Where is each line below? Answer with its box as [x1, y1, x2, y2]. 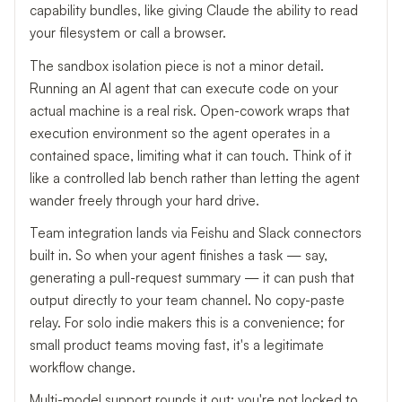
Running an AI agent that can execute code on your [30, 79, 338, 97]
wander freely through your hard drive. [30, 191, 259, 209]
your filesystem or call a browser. [30, 24, 226, 42]
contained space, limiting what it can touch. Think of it [30, 146, 352, 164]
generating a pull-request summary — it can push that [30, 269, 354, 287]
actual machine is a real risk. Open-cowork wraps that [30, 101, 350, 119]
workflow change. [30, 359, 135, 377]
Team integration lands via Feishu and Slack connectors [30, 224, 362, 242]
